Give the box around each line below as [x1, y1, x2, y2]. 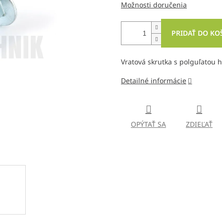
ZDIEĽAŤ [186, 119, 213, 129]
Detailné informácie [121, 76, 186, 86]
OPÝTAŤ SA [131, 119, 166, 129]
